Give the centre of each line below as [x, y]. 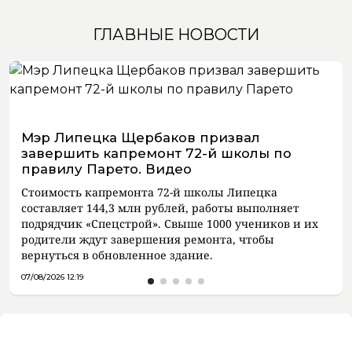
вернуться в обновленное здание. [117, 255]
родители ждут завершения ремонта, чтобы [148, 239]
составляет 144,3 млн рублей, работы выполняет [160, 208]
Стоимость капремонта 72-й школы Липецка [149, 192]
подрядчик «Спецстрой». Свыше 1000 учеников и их [170, 224]
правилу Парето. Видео [106, 169]
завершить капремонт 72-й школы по [156, 153]
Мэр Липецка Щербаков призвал [141, 137]
